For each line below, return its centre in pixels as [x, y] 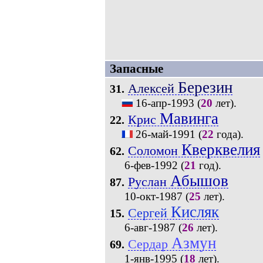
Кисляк [195, 212]
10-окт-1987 [153, 196]
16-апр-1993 [165, 103]
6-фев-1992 [151, 165]
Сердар [149, 244]
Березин [205, 87]
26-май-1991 [165, 134]
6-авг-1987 [150, 227]
